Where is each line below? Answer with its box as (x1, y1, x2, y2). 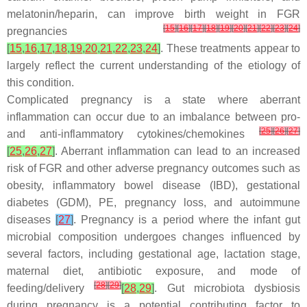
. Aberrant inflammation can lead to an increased (55, 145, 300, 157)
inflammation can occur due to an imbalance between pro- (7, 111, 300, 123)
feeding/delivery (7, 282, 95, 294)
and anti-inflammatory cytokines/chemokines (7, 128, 259, 140)
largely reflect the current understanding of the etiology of (7, 60, 300, 71)
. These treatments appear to (160, 42, 300, 54)
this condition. (7, 77, 74, 88)
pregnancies (7, 25, 163, 37)
